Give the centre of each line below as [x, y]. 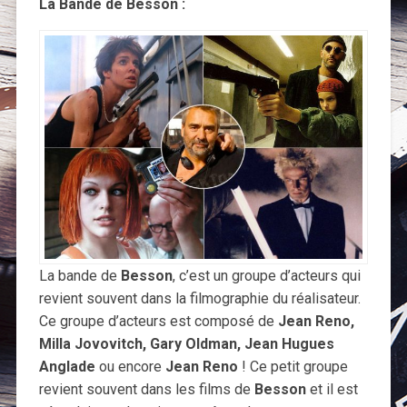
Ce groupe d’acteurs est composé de [158, 322]
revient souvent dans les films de [146, 390]
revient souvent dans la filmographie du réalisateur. [199, 299]
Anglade [67, 367]
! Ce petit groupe [293, 367]
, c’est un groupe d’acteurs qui [266, 276]
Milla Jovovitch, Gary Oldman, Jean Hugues [186, 344]
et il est [332, 390]
